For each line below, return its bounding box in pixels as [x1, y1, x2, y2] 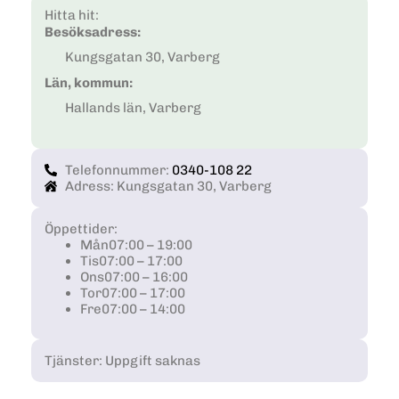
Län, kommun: [45, 74, 133, 91]
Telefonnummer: [64, 162, 172, 179]
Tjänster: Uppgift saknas [45, 353, 200, 370]
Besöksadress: [45, 23, 141, 40]
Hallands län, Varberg [64, 100, 201, 117]
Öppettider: [45, 221, 118, 238]
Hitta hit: [45, 6, 99, 23]
